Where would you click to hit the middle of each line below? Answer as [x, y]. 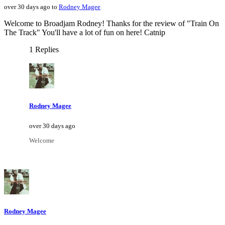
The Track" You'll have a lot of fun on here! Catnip [85, 33]
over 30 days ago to [31, 7]
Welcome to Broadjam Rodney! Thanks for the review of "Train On [111, 24]
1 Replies [44, 50]
